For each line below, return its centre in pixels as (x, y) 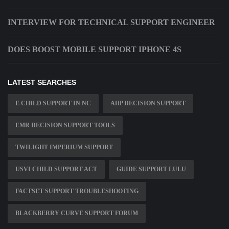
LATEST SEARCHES (42, 83)
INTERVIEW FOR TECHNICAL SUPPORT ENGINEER (111, 22)
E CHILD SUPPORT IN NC (53, 104)
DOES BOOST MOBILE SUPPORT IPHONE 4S (95, 50)
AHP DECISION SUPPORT (148, 104)
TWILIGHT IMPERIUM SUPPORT (64, 147)
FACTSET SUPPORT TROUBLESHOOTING (77, 191)
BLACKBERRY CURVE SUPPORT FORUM (77, 213)
